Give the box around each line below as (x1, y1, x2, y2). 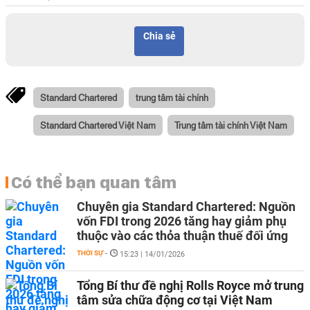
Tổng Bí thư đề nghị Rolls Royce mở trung (77, 278, 304, 293)
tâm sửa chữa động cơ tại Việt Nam (77, 293, 273, 307)
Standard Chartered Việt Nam (40, 118, 156, 131)
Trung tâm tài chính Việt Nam (174, 118, 287, 131)
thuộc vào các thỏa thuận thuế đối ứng (77, 228, 288, 243)
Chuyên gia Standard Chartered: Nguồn (77, 199, 295, 214)
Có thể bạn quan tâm (11, 172, 176, 192)
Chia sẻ (143, 30, 176, 42)
